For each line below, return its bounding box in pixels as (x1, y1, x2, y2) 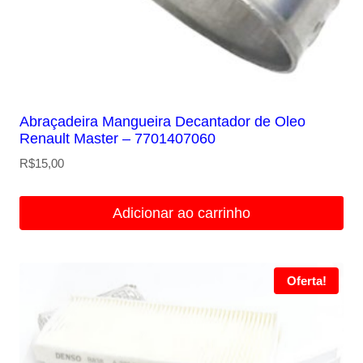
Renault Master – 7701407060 (19, 130, 216, 147)
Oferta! (286, 273, 327, 288)
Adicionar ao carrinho (113, 204, 250, 221)
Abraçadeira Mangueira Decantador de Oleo (19, 113, 305, 130)
